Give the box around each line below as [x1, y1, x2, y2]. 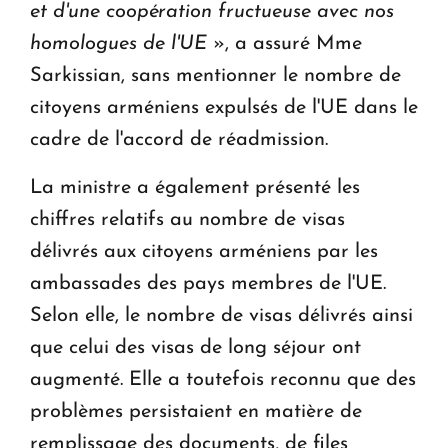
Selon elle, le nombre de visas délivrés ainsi [30, 306, 413, 327]
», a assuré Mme [207, 34, 362, 55]
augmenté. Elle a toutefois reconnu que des [30, 370, 416, 391]
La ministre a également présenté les [30, 178, 360, 199]
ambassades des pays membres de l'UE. [30, 274, 386, 295]
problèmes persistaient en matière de [30, 402, 362, 423]
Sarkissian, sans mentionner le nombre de [30, 66, 401, 87]
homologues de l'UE [30, 34, 207, 55]
